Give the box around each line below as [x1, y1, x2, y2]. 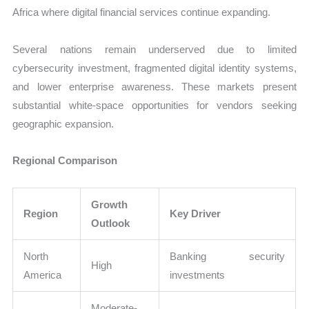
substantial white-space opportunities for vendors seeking [12, 99, 297, 111]
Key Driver [170, 208, 221, 220]
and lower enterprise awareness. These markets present [12, 80, 297, 92]
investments [170, 269, 226, 281]
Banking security [170, 250, 286, 263]
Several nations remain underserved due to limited [12, 43, 297, 55]
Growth [91, 199, 128, 211]
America [23, 269, 62, 281]
